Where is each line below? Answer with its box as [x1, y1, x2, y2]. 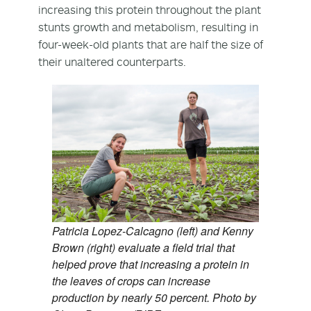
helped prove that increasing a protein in [52, 255, 249, 272]
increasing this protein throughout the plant [38, 2, 261, 17]
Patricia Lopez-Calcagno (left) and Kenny [52, 222, 253, 239]
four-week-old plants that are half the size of [38, 37, 263, 51]
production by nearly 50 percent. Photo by [52, 289, 256, 305]
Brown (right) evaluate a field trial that [52, 239, 235, 255]
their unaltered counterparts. [38, 54, 186, 69]
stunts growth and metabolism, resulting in [38, 19, 258, 34]
